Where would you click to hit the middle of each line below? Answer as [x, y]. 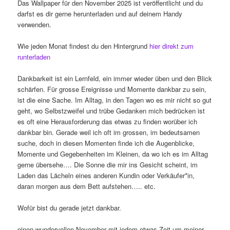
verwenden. [35, 24]
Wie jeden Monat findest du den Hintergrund [84, 46]
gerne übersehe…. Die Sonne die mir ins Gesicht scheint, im [108, 165]
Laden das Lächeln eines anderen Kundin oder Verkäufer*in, [106, 176]
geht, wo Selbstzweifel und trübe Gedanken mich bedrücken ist [111, 111]
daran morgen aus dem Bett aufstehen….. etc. [87, 186]
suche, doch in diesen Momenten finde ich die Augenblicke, [106, 143]
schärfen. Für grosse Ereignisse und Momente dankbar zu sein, [112, 89]
